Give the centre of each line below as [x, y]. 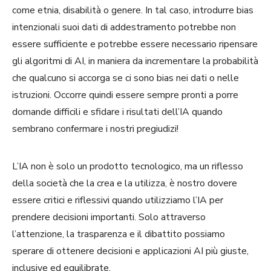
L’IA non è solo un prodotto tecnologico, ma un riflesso [128, 166]
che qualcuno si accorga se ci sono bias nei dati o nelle [126, 78]
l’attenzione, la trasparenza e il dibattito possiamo [119, 234]
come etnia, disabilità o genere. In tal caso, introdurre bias [133, 10]
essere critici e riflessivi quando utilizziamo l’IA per [118, 200]
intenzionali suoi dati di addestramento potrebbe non [124, 27]
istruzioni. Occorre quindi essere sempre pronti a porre [125, 95]
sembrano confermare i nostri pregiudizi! [95, 129]
